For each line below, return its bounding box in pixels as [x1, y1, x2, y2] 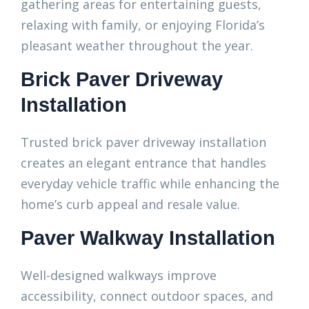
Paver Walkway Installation [21, 227, 275, 249]
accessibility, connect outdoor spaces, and [21, 288, 273, 304]
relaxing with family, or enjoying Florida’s [21, 17, 265, 33]
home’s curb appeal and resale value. [21, 196, 240, 212]
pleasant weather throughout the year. [21, 37, 253, 54]
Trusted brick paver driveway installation [21, 134, 266, 150]
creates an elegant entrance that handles [21, 154, 266, 171]
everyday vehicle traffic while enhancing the [21, 175, 279, 192]
